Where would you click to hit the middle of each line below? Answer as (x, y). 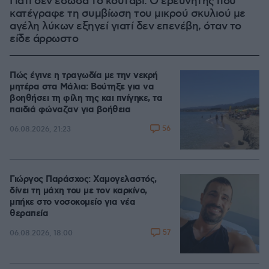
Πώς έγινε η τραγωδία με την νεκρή (84, 76)
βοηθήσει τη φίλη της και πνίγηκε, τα (86, 98)
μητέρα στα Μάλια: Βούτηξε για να (82, 87)
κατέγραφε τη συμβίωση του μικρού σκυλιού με (128, 14)
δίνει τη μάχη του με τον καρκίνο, (78, 191)
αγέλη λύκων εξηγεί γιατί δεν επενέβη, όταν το (125, 26)
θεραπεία (29, 214)
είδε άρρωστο (44, 39)
